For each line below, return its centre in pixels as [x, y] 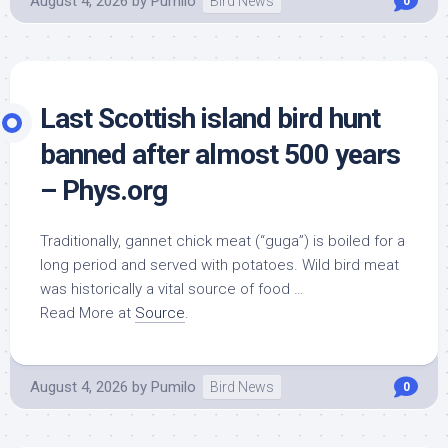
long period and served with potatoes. [171, 265]
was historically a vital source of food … [172, 289]
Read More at [87, 313]
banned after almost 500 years [220, 154]
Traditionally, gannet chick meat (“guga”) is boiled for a [222, 241]
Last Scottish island [158, 118]
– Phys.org [103, 190]
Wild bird [331, 265]
